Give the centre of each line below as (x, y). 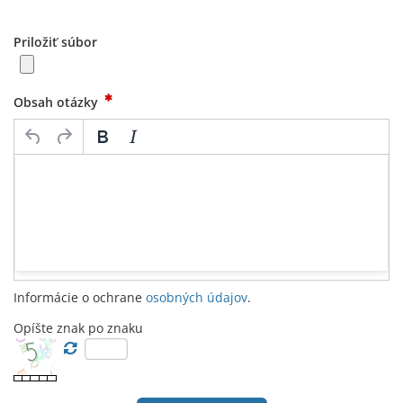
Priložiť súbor (55, 42)
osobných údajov (197, 297)
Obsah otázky (58, 102)
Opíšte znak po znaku (78, 328)
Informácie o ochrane (80, 297)
